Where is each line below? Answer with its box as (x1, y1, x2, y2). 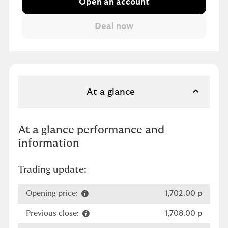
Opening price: (26, 189, 80, 197)
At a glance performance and (18, 125, 164, 135)
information (18, 138, 79, 149)
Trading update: (18, 165, 87, 175)
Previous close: (26, 209, 81, 217)
